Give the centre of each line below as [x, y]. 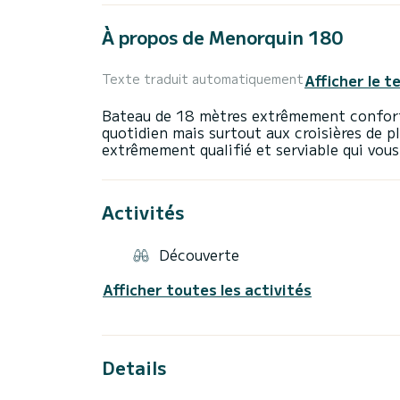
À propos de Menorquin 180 [222, 37]
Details [134, 367]
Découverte [199, 255]
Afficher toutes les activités [207, 289]
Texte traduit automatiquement [203, 79]
